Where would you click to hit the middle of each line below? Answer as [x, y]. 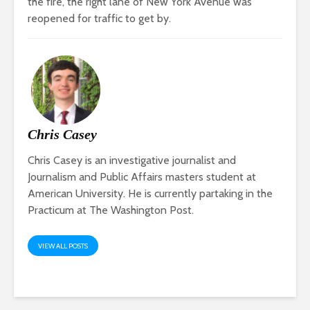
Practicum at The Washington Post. [111, 210]
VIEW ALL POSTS [63, 246]
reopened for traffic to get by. [99, 19]
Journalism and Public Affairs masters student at [142, 177]
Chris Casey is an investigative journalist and [132, 161]
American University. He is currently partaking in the [150, 194]
